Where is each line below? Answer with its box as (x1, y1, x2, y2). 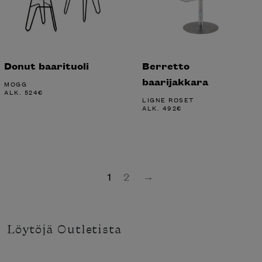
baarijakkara (142, 74, 208, 89)
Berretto (142, 58, 189, 73)
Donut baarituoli (4, 58, 89, 73)
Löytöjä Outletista (7, 223, 122, 237)
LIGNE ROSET (142, 94, 195, 105)
